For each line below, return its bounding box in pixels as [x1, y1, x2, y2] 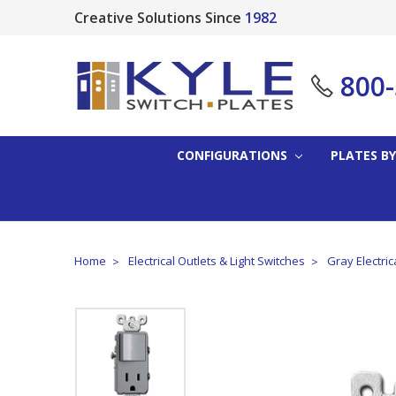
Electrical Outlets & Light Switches [128, 252, 305, 269]
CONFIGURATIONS [176, 146, 291, 164]
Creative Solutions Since [74, 8, 241, 27]
